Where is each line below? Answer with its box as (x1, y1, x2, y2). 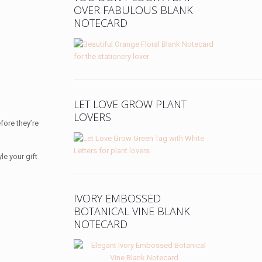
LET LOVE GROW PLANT (74, 96, 187, 111)
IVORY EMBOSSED (74, 191, 161, 205)
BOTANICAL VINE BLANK (74, 204, 191, 218)
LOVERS (74, 109, 112, 124)
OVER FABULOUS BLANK (74, 2, 194, 17)
